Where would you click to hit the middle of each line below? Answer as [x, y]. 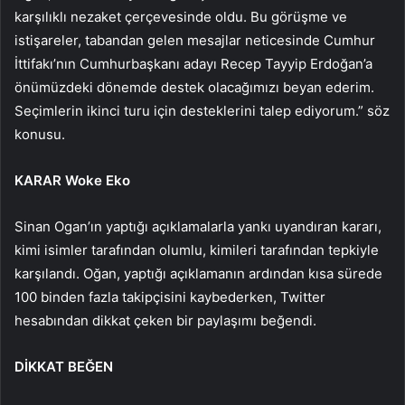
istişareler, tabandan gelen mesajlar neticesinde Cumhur [195, 40]
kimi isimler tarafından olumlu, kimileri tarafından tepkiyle [197, 250]
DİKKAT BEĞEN [64, 366]
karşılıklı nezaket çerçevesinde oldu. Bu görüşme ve [181, 16]
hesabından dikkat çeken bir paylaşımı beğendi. [165, 320]
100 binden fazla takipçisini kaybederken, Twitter [170, 297]
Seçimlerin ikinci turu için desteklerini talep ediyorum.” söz [202, 110]
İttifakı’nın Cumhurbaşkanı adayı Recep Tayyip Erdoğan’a [193, 63]
